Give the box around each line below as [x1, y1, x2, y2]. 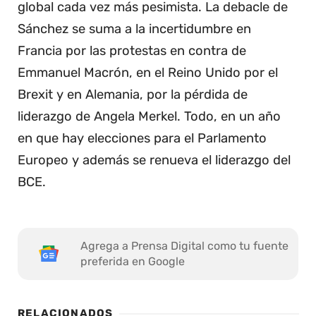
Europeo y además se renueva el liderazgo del [18, 152, 291, 168]
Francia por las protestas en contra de [18, 42, 246, 59]
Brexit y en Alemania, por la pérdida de [18, 86, 248, 102]
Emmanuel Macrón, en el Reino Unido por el [18, 64, 278, 80]
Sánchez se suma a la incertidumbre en [18, 20, 251, 37]
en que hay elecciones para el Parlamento [18, 130, 267, 146]
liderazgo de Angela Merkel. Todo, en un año [18, 108, 281, 124]
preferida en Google [80, 255, 185, 269]
